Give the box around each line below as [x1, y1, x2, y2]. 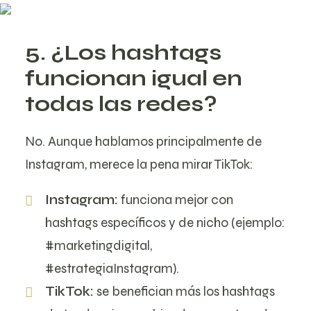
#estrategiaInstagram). [44, 260, 179, 276]
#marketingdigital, [44, 237, 152, 253]
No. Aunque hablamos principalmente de [25, 133, 262, 149]
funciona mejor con [120, 192, 233, 208]
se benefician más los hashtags [93, 283, 275, 299]
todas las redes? [25, 91, 217, 117]
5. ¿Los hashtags [25, 40, 221, 66]
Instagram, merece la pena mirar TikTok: [25, 156, 253, 172]
